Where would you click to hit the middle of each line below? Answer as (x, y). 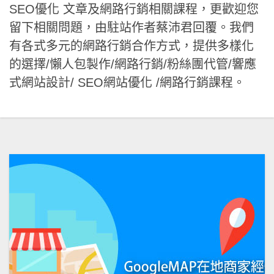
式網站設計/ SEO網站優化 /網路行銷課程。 (127, 82)
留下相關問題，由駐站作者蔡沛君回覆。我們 (131, 27)
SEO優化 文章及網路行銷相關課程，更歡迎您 (134, 9)
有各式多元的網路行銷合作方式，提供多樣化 (131, 46)
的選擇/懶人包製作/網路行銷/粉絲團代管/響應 (133, 64)
